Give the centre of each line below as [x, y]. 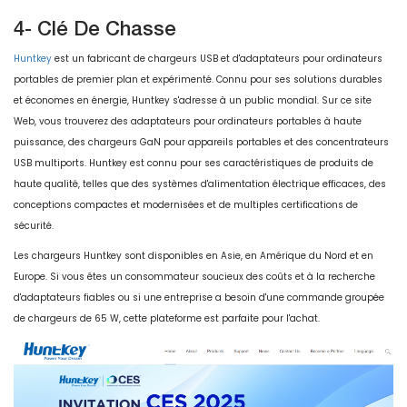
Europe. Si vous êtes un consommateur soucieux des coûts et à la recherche [194, 277]
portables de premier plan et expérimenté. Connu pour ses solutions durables [198, 80]
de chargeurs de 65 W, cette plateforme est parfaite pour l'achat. [167, 319]
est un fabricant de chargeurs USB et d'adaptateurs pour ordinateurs [217, 59]
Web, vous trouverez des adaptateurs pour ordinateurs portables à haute [188, 122]
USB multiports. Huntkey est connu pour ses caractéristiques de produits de [194, 164]
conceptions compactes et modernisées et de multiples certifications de [186, 205]
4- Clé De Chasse [95, 29]
